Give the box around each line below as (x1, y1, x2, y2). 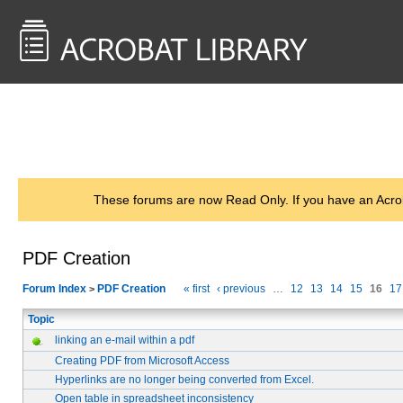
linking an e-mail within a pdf (55, 334, 194, 346)
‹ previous (217, 282, 265, 295)
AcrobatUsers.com (78, 124, 168, 137)
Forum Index (22, 282, 86, 295)
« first (184, 282, 210, 295)
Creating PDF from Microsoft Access (55, 354, 229, 367)
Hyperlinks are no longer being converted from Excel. (55, 373, 314, 386)
